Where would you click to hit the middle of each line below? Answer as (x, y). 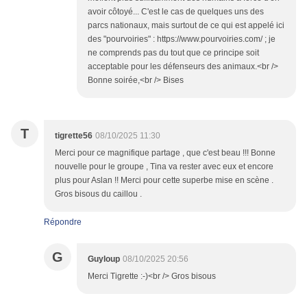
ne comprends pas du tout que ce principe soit (173, 53)
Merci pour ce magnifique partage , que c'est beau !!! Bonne (165, 153)
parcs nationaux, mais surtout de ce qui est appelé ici (186, 26)
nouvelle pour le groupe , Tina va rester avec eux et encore (164, 167)
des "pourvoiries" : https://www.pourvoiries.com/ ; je (182, 39)
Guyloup (104, 259)
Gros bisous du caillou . (98, 194)
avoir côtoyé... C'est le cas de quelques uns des (176, 12)
